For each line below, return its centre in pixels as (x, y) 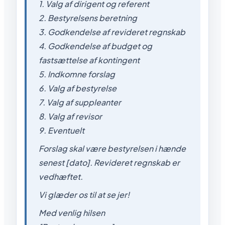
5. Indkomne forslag (77, 74)
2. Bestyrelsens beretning (88, 18)
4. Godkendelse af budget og (95, 46)
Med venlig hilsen (72, 212)
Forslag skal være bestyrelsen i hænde (112, 148)
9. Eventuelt (62, 130)
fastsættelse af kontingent (89, 60)
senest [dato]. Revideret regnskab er (109, 162)
